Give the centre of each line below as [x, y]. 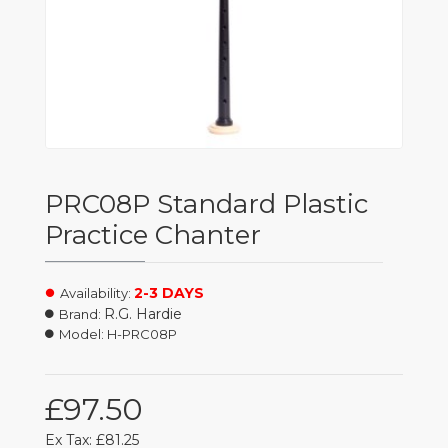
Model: [81, 334]
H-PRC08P [142, 334]
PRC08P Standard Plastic [206, 204]
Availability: [95, 293]
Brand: [80, 314]
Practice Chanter [153, 235]
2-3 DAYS [169, 293]
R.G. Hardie [143, 314]
